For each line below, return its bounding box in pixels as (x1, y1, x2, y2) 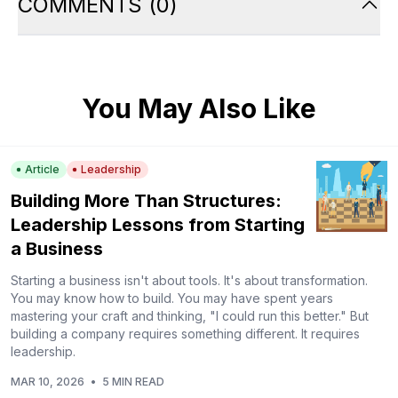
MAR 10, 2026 (11, 374, 84, 388)
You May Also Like (82, 92, 316, 124)
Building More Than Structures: (11, 189, 282, 211)
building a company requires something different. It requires (11, 325, 360, 341)
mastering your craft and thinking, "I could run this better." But (11, 307, 369, 323)
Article (25, 162, 60, 176)
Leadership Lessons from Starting (11, 213, 305, 235)
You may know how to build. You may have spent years (11, 290, 333, 306)
